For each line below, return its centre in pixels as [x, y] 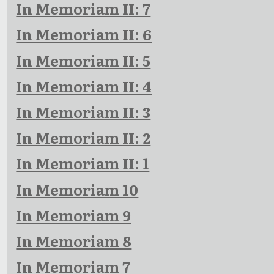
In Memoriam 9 [74, 215]
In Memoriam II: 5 [83, 60]
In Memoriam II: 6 [84, 34]
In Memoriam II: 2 [83, 138]
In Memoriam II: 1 [83, 163]
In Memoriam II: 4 [84, 86]
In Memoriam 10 [77, 189]
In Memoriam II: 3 [83, 112]
